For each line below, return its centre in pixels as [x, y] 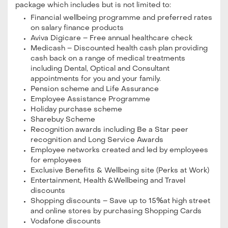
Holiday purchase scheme [77, 109]
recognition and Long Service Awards [97, 140]
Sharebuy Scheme [64, 120]
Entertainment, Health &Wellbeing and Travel [108, 181]
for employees [57, 160]
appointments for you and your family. [98, 79]
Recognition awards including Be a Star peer [109, 130]
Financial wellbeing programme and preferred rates [121, 18]
